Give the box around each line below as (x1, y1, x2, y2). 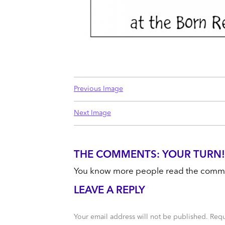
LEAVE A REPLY (74, 186, 145, 196)
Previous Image (74, 85, 123, 93)
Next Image (74, 109, 111, 117)
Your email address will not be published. (74, 213, 208, 221)
